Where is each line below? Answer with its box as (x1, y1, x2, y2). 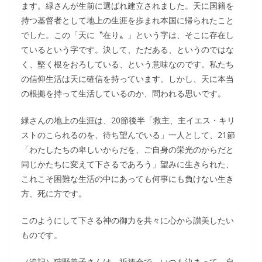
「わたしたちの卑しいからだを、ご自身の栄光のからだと (21, 144, 234, 155)
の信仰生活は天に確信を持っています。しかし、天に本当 (21, 73, 234, 84)
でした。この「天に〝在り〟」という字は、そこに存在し (21, 29, 234, 40)
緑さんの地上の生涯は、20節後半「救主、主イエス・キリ (21, 115, 235, 126)
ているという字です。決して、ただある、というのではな (21, 44, 234, 55)
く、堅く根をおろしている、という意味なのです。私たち (21, 58, 234, 70)
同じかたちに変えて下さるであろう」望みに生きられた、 (21, 158, 234, 170)
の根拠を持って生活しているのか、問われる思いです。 (21, 88, 226, 99)
